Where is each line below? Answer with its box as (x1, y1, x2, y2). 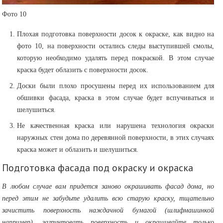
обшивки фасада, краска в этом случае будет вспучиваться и (17, 94, 215, 102)
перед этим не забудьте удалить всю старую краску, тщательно (2, 195, 215, 203)
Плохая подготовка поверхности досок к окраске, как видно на (17, 30, 215, 38)
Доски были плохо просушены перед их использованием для (17, 82, 215, 90)
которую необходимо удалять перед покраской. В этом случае (17, 54, 215, 62)
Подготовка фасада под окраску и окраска (2, 161, 194, 175)
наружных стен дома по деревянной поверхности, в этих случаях (17, 134, 215, 142)
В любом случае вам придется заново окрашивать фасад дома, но (2, 183, 215, 191)
